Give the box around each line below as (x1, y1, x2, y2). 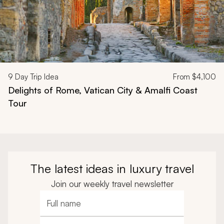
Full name (46, 203, 79, 213)
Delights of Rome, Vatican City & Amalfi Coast (8, 84, 197, 95)
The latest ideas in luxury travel (30, 160, 194, 176)
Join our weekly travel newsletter (50, 178, 173, 189)
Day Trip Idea (13, 71, 58, 81)
